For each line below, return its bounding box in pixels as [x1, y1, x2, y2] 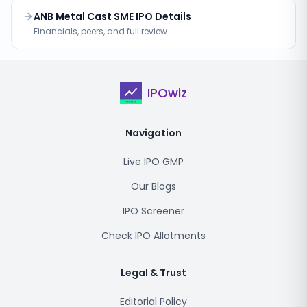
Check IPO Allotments [101, 229, 206, 243]
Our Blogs [131, 180, 176, 193]
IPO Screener [123, 204, 184, 218]
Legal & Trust [121, 266, 186, 280]
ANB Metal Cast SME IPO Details [34, 10, 191, 23]
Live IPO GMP [123, 155, 184, 169]
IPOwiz [147, 84, 187, 101]
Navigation [125, 126, 182, 140]
